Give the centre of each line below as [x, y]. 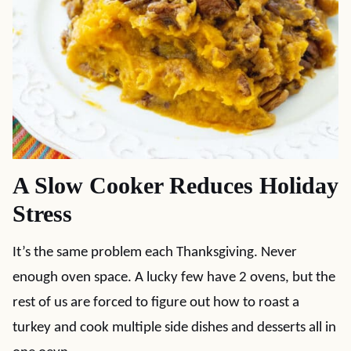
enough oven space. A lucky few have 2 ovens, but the [174, 278]
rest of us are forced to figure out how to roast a [156, 303]
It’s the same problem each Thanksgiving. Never [155, 253]
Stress [42, 213]
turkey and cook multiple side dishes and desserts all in [174, 328]
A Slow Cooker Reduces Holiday [175, 185]
